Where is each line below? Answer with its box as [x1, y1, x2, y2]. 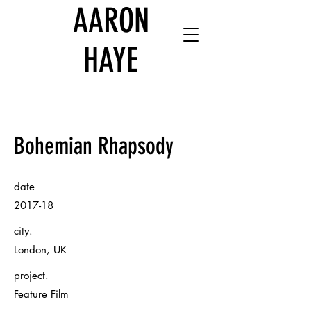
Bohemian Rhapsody [14, 132, 174, 160]
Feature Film [14, 287, 69, 301]
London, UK [14, 243, 67, 256]
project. [14, 269, 49, 282]
